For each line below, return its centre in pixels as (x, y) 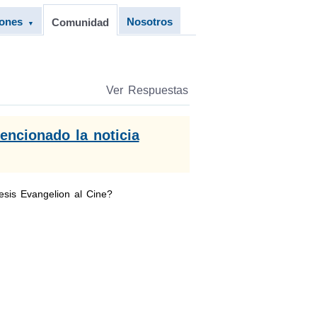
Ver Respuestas (147, 90)
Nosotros (149, 22)
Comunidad (80, 22)
